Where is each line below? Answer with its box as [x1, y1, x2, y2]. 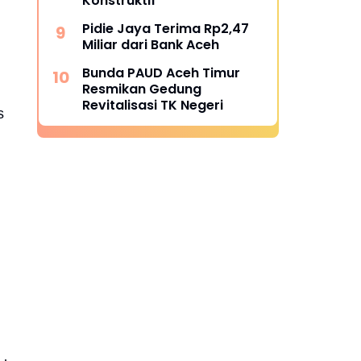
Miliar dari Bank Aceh [82, 35, 219, 54]
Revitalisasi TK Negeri [82, 96, 223, 114]
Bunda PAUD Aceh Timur [82, 64, 240, 82]
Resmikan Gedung [82, 80, 201, 98]
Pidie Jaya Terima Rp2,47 [82, 19, 249, 38]
